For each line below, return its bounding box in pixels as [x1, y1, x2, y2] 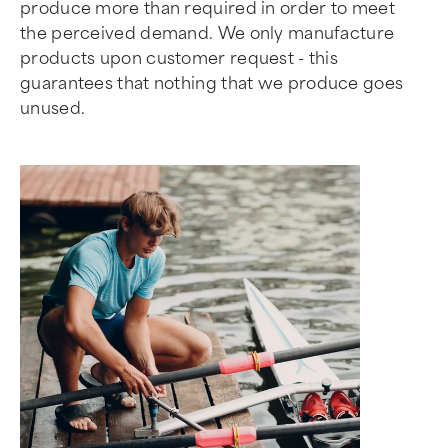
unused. [20, 98, 86, 118]
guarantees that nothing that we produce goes [20, 73, 404, 93]
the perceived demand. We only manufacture [20, 23, 395, 43]
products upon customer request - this [20, 48, 339, 68]
